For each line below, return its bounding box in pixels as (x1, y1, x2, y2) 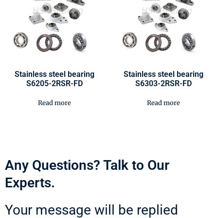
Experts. (5, 174, 55, 191)
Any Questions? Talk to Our (5, 157, 169, 173)
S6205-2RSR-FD (26, 78, 83, 88)
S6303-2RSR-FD (135, 78, 192, 88)
